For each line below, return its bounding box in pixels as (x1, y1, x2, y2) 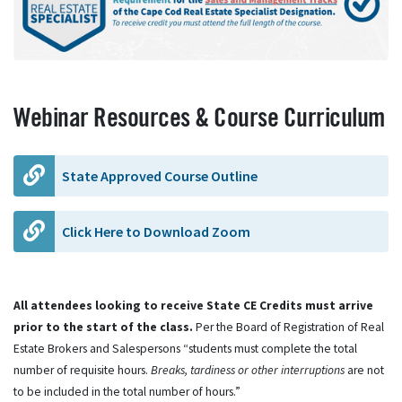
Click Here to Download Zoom (62, 222, 250, 240)
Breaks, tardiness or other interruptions (151, 362, 345, 378)
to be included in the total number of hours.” (13, 383, 240, 399)
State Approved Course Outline (62, 166, 258, 185)
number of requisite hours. (13, 362, 151, 378)
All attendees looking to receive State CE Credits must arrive (13, 297, 373, 313)
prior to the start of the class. (13, 319, 193, 335)
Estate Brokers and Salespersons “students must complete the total (13, 340, 357, 356)
